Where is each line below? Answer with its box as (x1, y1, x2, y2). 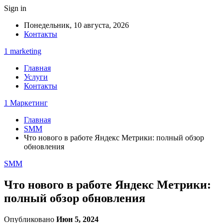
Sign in (4, 4, 26, 12)
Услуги (24, 73, 48, 81)
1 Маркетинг (4, 99, 48, 107)
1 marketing (4, 47, 41, 55)
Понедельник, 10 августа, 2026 (24, 21, 129, 29)
